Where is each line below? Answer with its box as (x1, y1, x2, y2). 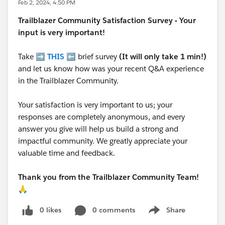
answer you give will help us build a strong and (18, 124, 178, 134)
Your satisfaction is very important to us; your (18, 100, 172, 109)
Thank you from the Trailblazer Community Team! (18, 172, 199, 182)
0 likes (40, 205, 61, 214)
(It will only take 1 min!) (119, 52, 206, 61)
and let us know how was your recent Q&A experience (18, 64, 204, 73)
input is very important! (18, 28, 105, 37)
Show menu (145, 210, 186, 220)
